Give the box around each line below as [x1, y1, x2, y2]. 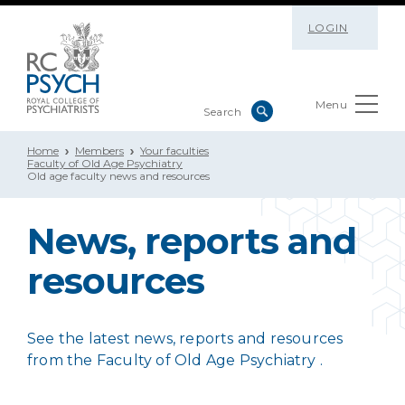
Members [75, 144, 124, 157]
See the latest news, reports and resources [27, 330, 344, 347]
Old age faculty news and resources [27, 169, 210, 183]
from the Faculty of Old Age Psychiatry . [27, 352, 324, 369]
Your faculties [140, 144, 209, 157]
